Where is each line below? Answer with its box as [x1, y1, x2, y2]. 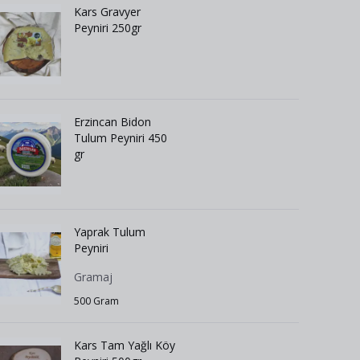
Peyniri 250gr [74, 20, 141, 35]
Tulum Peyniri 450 [74, 130, 167, 145]
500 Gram [74, 294, 119, 308]
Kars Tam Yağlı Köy [74, 337, 175, 353]
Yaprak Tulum [74, 224, 145, 239]
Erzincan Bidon [74, 114, 151, 129]
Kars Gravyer [74, 4, 141, 19]
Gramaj [74, 269, 112, 284]
